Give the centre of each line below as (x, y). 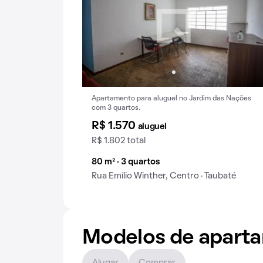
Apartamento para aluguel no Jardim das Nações (171, 99)
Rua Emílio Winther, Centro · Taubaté (164, 176)
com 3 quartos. (116, 108)
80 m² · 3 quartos (126, 162)
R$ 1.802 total (119, 141)
